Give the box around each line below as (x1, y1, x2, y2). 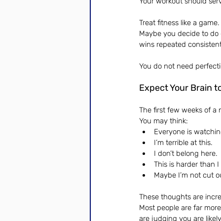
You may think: (139, 116, 188, 125)
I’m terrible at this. (154, 138, 213, 147)
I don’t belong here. (154, 149, 218, 158)
